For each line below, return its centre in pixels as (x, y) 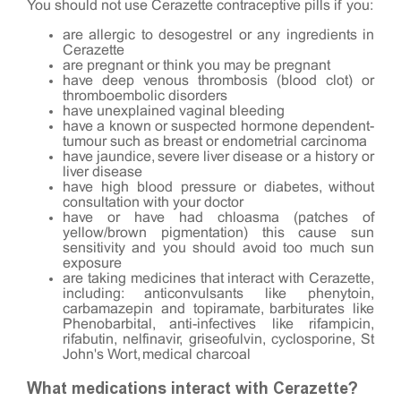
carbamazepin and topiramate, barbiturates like (218, 309)
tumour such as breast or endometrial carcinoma (215, 141)
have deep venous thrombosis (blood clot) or (218, 81)
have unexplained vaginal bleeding (174, 111)
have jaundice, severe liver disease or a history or (218, 157)
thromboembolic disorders (145, 96)
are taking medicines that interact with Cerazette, (218, 278)
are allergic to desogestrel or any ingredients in (218, 35)
